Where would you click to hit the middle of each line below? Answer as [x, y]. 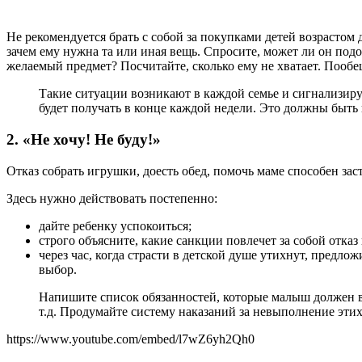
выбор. [58, 269]
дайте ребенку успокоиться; [115, 225]
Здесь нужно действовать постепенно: [112, 198]
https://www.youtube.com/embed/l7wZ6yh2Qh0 [130, 339]
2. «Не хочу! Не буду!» [84, 139]
